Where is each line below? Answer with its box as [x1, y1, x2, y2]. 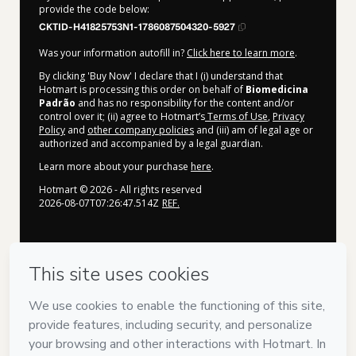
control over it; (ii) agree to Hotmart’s [39, 109, 205, 123]
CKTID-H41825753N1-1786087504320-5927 [39, 21, 235, 33]
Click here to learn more [187, 45, 295, 60]
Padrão [39, 95, 75, 110]
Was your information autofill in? [39, 45, 187, 60]
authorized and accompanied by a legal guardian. [39, 136, 263, 150]
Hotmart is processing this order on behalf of [39, 82, 246, 96]
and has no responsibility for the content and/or [75, 95, 294, 110]
